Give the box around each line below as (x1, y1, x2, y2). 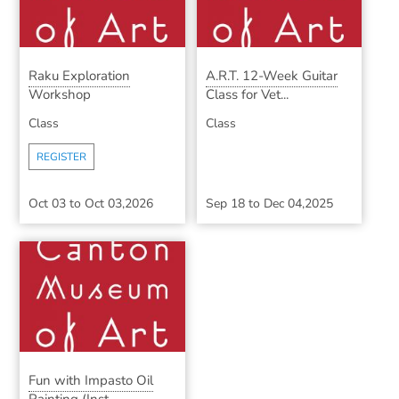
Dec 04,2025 (263, 195, 333, 213)
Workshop (28, 85, 92, 104)
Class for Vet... (205, 85, 289, 104)
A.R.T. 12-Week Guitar (205, 67, 338, 85)
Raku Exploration (28, 67, 131, 85)
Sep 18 (205, 195, 245, 213)
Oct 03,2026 (85, 195, 154, 213)
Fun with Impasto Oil (28, 371, 154, 390)
